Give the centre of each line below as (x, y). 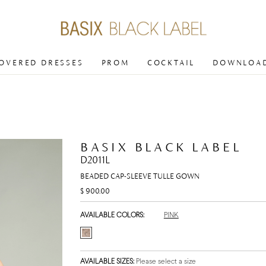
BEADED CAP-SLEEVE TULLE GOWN (140, 176)
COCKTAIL (171, 63)
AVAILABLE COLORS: (113, 216)
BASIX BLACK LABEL (161, 147)
